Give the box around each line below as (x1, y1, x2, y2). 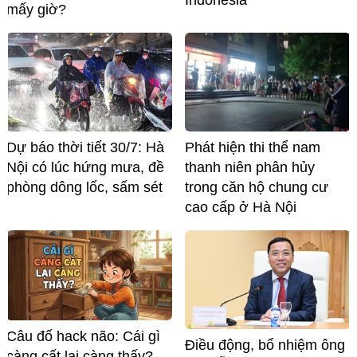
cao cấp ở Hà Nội (185, 198, 296, 215)
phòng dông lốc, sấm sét (6, 179, 163, 196)
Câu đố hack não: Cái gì (6, 328, 160, 345)
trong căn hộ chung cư (185, 178, 328, 195)
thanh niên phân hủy (185, 159, 315, 175)
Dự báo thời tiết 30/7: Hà (6, 139, 164, 156)
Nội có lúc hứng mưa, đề (6, 159, 164, 176)
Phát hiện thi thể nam (185, 139, 320, 155)
